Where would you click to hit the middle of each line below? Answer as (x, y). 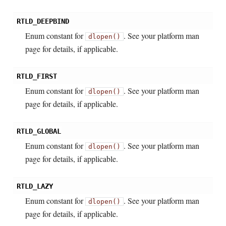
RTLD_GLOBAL (39, 131)
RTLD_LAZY (35, 186)
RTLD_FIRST (37, 76)
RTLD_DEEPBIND (43, 21)
